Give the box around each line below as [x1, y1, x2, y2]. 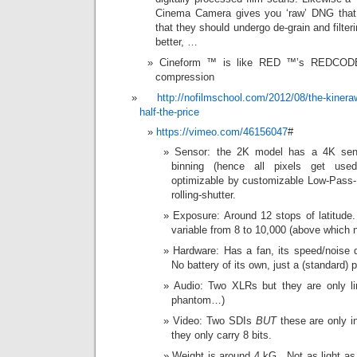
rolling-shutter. [171, 189, 236, 201]
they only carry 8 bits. [171, 329, 272, 341]
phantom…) [171, 294, 225, 306]
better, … [155, 36, 198, 48]
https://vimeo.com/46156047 [156, 126, 288, 138]
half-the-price [139, 106, 199, 118]
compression [155, 71, 214, 83]
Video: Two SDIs [172, 315, 256, 327]
